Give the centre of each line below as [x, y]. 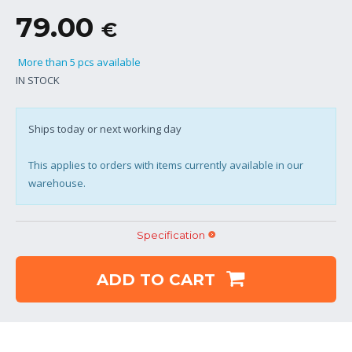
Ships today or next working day [105, 128]
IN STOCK [38, 80]
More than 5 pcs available [78, 62]
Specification [170, 235]
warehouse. [57, 183]
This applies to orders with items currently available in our [166, 165]
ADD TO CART [158, 279]
